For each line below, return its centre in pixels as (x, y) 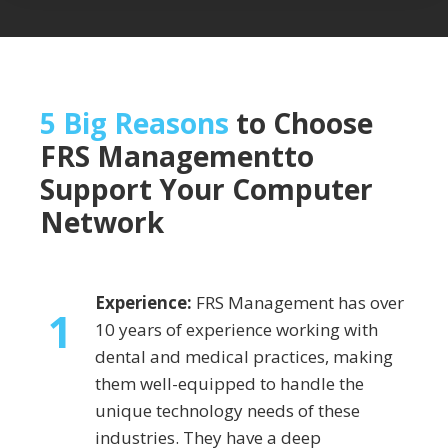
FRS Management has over (298, 303)
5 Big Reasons (134, 123)
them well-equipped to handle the (229, 384)
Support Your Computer (206, 189)
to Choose (301, 123)
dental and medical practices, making (244, 357)
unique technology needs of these (227, 411)
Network (102, 222)
